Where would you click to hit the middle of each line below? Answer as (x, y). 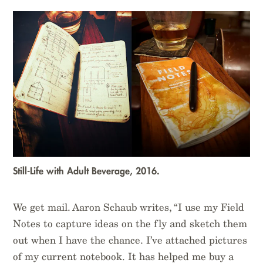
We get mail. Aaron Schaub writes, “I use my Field (129, 207)
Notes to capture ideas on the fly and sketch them (130, 223)
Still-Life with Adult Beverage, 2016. (87, 171)
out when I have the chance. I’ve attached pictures (130, 240)
